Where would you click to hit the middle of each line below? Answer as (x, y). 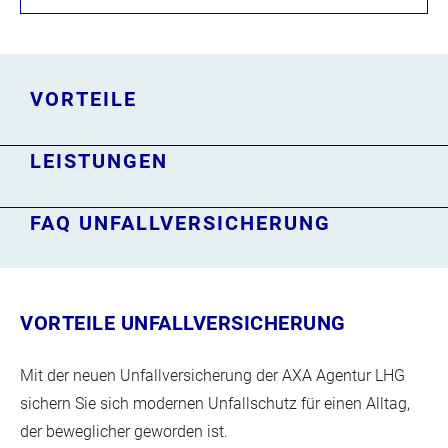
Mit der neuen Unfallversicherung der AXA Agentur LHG (212, 375)
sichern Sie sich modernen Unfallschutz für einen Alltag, (215, 403)
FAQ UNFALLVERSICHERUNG (180, 223)
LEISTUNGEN (99, 161)
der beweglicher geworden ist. (124, 431)
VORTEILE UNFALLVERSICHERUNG (183, 323)
